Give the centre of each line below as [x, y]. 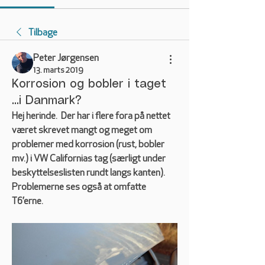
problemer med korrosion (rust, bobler [88, 145]
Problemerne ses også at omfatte [79, 188]
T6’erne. [28, 202]
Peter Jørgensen [66, 59]
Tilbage [43, 33]
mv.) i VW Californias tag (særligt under [89, 159]
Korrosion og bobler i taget [89, 84]
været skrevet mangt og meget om [82, 131]
